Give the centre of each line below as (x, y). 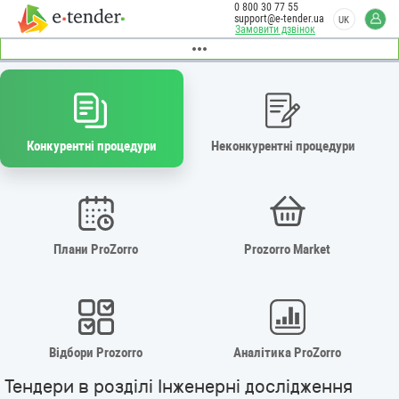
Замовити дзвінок (275, 29)
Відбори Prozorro (96, 352)
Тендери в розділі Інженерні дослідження (179, 387)
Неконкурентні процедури (284, 146)
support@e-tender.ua (279, 19)
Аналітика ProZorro (288, 352)
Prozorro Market (288, 249)
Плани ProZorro (96, 249)
